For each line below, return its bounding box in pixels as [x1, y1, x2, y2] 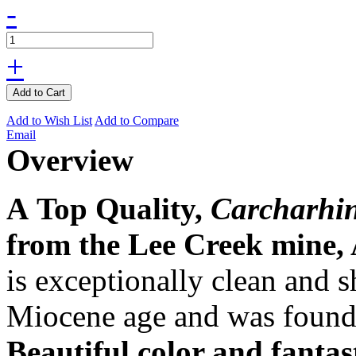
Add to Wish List [6, 113, 92, 127]
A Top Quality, [6, 191, 211, 226]
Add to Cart [13, 86, 65, 99]
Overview [6, 142, 133, 177]
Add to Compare [95, 113, 179, 127]
